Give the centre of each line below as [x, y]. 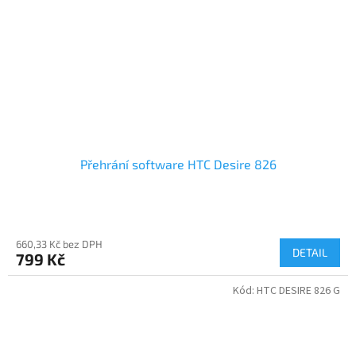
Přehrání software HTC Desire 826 [178, 164]
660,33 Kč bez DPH [59, 244]
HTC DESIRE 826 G [298, 291]
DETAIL [310, 253]
